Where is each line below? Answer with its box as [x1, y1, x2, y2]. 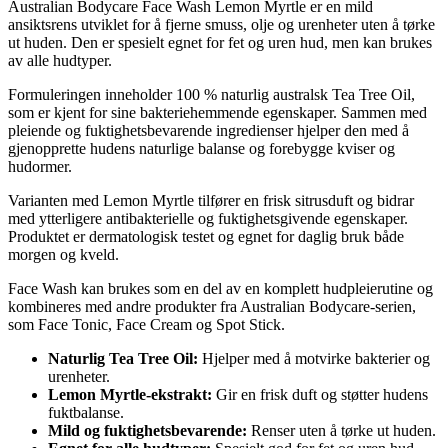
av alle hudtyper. [8, 52, 112, 69]
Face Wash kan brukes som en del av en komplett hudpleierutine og [8, 280, 433, 297]
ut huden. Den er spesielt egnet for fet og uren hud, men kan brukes [8, 34, 432, 51]
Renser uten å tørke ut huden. [247, 422, 436, 439]
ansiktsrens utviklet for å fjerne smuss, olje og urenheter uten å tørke [8, 16, 435, 33]
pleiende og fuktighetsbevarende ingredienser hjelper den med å [8, 122, 409, 139]
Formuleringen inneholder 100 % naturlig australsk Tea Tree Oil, [8, 86, 415, 103]
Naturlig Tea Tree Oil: [48, 350, 198, 367]
